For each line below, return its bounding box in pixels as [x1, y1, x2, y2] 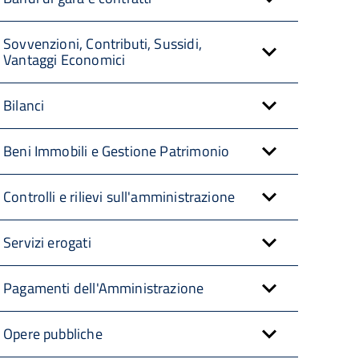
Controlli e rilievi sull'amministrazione [3, 186, 236, 208]
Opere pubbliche [3, 323, 103, 345]
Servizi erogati [3, 232, 91, 253]
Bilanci [3, 95, 45, 116]
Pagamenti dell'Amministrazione [3, 277, 204, 299]
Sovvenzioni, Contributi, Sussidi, [3, 33, 202, 54]
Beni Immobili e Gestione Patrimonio [3, 140, 230, 162]
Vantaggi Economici [3, 49, 126, 71]
